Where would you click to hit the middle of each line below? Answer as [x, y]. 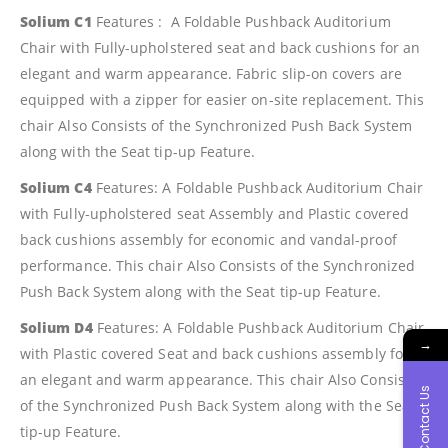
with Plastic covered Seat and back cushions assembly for [214, 354]
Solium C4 [56, 188]
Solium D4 [56, 328]
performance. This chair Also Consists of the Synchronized [217, 266]
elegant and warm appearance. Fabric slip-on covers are [211, 74]
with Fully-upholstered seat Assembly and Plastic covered [214, 214]
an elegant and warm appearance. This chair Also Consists [218, 380]
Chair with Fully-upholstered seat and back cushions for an [220, 48]
